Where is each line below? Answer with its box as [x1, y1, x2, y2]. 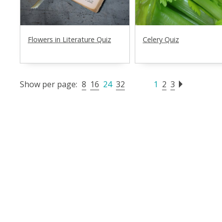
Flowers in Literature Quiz [28, 34, 111, 44]
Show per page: [20, 78, 77, 90]
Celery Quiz [143, 34, 179, 44]
